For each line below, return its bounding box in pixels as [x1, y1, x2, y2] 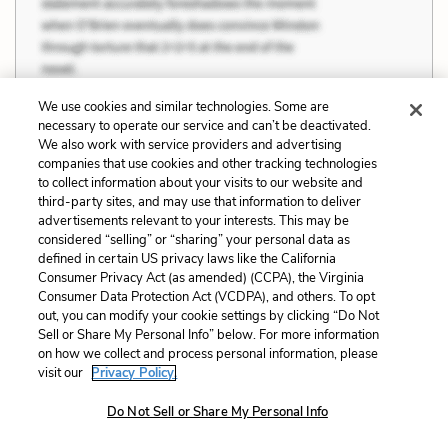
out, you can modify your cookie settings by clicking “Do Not [38, 307, 380, 325]
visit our [38, 364, 87, 382]
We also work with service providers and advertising [38, 136, 343, 154]
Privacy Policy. [91, 364, 178, 382]
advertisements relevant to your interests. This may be [38, 212, 350, 230]
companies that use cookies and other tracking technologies [38, 155, 378, 173]
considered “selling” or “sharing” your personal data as [38, 231, 351, 249]
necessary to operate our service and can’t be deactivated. [38, 117, 372, 135]
